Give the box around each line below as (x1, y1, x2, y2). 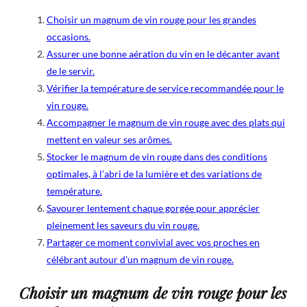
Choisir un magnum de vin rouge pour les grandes (47, 13, 256, 25)
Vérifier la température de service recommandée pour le (47, 82, 284, 94)
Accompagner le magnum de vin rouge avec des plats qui (47, 116, 285, 128)
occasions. (47, 30, 90, 42)
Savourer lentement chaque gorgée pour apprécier (47, 201, 260, 214)
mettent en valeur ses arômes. (47, 133, 172, 145)
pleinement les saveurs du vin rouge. (47, 219, 199, 231)
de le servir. (47, 64, 95, 77)
